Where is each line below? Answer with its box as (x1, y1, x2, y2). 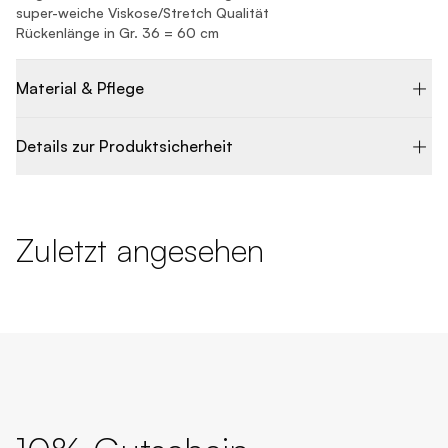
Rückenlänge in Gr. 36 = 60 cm (16, 23, 219, 41)
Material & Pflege (16, 78, 144, 99)
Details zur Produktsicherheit (16, 136, 233, 157)
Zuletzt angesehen (16, 229, 264, 270)
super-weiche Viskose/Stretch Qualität (16, 3, 269, 21)
